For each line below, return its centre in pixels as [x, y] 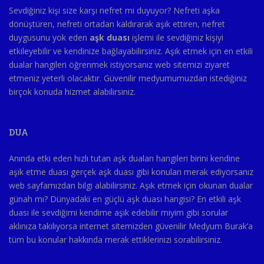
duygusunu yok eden [49, 37]
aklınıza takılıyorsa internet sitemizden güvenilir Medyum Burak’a [132, 226]
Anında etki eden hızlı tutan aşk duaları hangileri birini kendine [124, 158]
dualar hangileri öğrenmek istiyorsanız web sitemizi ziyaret [119, 64]
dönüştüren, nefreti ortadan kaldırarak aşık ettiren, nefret [117, 24]
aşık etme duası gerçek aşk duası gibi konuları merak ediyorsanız [131, 171]
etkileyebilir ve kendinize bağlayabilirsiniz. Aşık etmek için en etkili [131, 51]
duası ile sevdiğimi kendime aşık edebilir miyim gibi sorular [118, 212]
